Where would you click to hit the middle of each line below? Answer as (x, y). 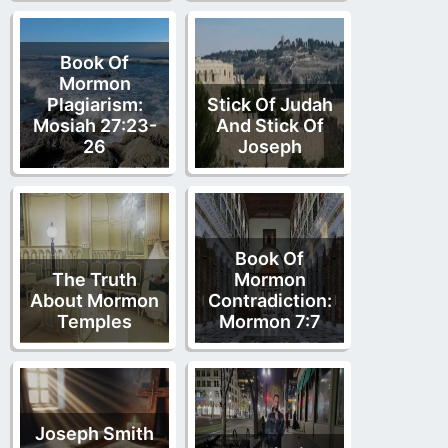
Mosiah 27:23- (94, 125)
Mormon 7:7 (269, 321)
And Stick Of (269, 125)
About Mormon (94, 300)
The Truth (94, 279)
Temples (94, 321)
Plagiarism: (94, 104)
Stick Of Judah (269, 104)
